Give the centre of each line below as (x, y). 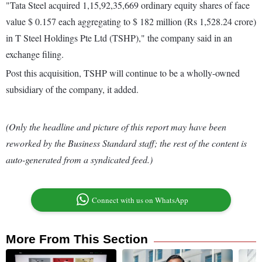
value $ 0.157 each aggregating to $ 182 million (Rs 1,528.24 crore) (131, 22)
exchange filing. (35, 54)
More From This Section (77, 239)
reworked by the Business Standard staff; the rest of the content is (126, 143)
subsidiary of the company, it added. (72, 89)
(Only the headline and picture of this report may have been (116, 127)
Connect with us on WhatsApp (140, 200)
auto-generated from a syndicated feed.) (79, 160)
